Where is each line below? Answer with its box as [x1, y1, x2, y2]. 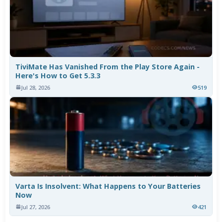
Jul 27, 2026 [21, 203, 51, 211]
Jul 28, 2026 [21, 83, 51, 91]
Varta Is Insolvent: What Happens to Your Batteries [15, 181, 201, 191]
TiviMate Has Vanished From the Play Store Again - [15, 61, 200, 71]
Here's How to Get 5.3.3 [15, 70, 101, 80]
